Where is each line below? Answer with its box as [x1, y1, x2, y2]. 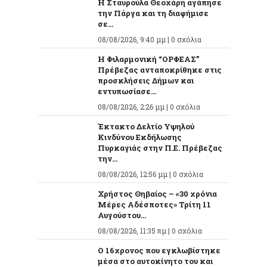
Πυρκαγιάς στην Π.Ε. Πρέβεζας [98, 142, 222, 154]
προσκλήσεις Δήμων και [98, 75, 194, 86]
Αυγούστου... [98, 210, 146, 221]
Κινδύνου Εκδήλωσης [98, 132, 182, 143]
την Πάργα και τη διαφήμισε [98, 8, 209, 19]
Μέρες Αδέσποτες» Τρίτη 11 [98, 199, 211, 210]
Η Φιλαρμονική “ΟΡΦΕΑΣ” [98, 54, 199, 65]
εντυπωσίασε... [98, 86, 156, 97]
